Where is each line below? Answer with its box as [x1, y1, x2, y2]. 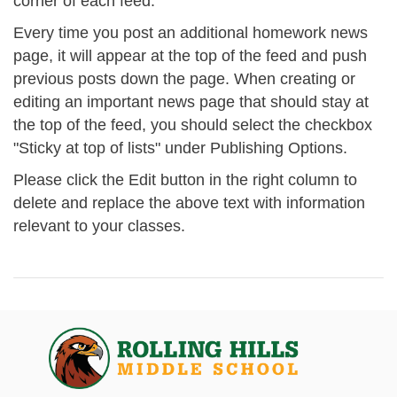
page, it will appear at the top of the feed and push [13, 46, 367, 65]
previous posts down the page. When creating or [13, 69, 355, 88]
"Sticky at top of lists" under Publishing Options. [13, 138, 347, 157]
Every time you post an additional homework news [13, 23, 368, 42]
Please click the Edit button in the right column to [13, 170, 357, 189]
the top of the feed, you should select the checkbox [13, 115, 372, 134]
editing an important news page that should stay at [13, 92, 369, 111]
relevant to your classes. [13, 216, 185, 235]
